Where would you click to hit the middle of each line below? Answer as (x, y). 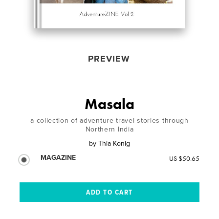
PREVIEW (109, 58)
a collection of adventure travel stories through (109, 120)
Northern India (109, 129)
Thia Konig (114, 143)
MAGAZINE (58, 157)
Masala (109, 104)
